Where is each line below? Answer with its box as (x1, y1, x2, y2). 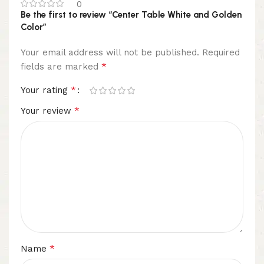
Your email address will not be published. (21, 47, 199, 58)
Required (202, 47, 240, 58)
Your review (21, 105, 74, 117)
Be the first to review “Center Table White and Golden (21, 9, 242, 21)
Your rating (21, 85, 71, 96)
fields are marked (21, 61, 101, 72)
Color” (21, 22, 47, 33)
